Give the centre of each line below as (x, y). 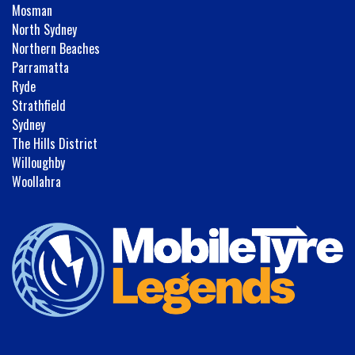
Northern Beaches (56, 48)
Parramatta (40, 67)
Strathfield (39, 105)
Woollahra (36, 181)
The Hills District (55, 143)
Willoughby (38, 162)
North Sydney (44, 29)
